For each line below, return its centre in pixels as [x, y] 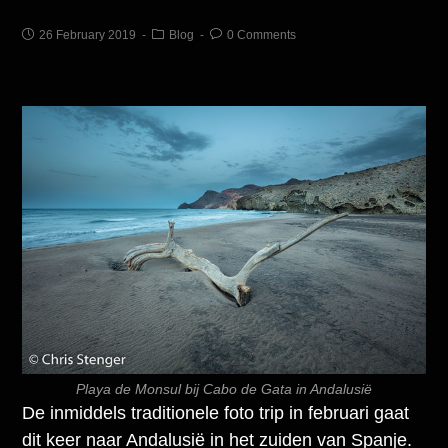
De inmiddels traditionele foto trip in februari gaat [216, 413]
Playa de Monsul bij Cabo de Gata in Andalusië [224, 389]
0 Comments [262, 34]
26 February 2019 [88, 34]
